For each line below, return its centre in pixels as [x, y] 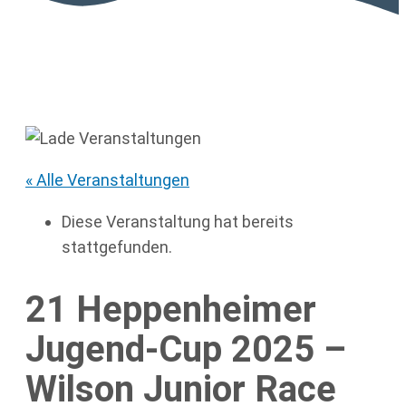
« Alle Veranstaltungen [107, 179]
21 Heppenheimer [171, 309]
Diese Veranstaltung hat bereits [178, 221]
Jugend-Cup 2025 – [186, 349]
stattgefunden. [117, 246]
